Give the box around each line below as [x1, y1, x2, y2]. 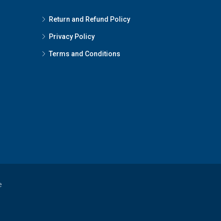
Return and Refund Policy [48, 15, 130, 23]
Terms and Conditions [48, 50, 120, 58]
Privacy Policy [48, 33, 95, 40]
